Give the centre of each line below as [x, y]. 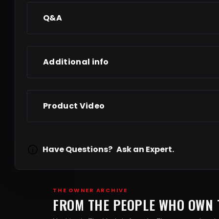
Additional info [76, 62]
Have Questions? [77, 149]
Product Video [74, 106]
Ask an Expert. [145, 149]
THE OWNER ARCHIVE [90, 190]
